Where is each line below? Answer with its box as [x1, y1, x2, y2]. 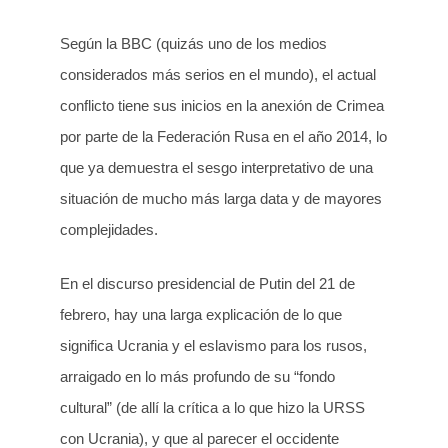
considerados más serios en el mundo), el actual [60, 66, 376, 84]
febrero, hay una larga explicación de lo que [60, 305, 342, 323]
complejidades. [60, 221, 158, 239]
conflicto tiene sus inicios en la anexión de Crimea [60, 97, 384, 115]
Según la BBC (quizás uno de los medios [60, 35, 327, 53]
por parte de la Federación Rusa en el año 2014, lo [60, 128, 387, 146]
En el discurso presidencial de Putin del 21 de [60, 274, 355, 292]
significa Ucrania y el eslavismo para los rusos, [60, 336, 367, 354]
